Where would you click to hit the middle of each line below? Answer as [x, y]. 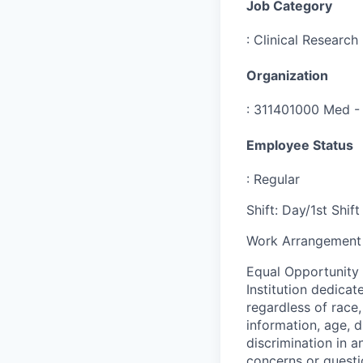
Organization [287, 76]
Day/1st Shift [321, 209]
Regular [277, 179]
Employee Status [300, 145]
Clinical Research [306, 40]
